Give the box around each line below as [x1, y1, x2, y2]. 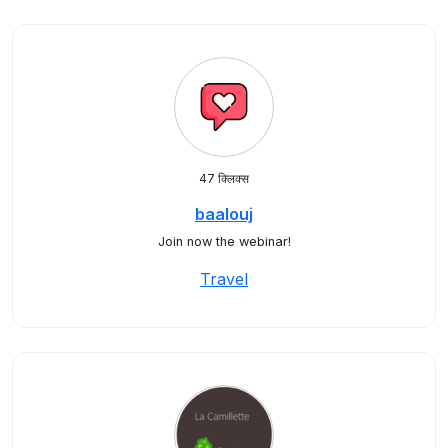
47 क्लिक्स [199, 171, 249, 186]
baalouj [195, 204, 253, 224]
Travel [200, 269, 248, 289]
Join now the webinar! [157, 234, 291, 249]
